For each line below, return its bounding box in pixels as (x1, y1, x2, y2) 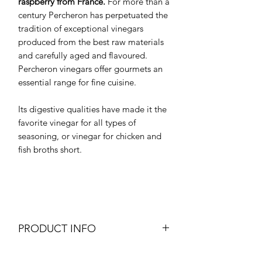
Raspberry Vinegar (18, 247, 89, 259)
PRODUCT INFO (18, 222, 96, 235)
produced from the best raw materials (18, 36, 164, 47)
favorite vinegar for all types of (18, 116, 136, 128)
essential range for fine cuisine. (18, 76, 136, 88)
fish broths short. (18, 143, 82, 155)
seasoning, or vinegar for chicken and (18, 130, 161, 142)
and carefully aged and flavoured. (18, 49, 147, 61)
